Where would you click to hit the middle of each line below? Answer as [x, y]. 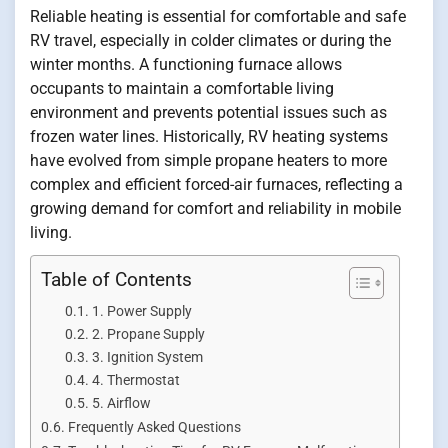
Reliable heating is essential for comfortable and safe [218, 16]
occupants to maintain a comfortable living [182, 88]
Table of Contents [116, 279]
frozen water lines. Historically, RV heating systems [209, 136]
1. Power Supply [141, 310]
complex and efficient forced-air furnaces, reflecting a [216, 184]
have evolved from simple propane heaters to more [208, 160]
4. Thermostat [135, 379]
